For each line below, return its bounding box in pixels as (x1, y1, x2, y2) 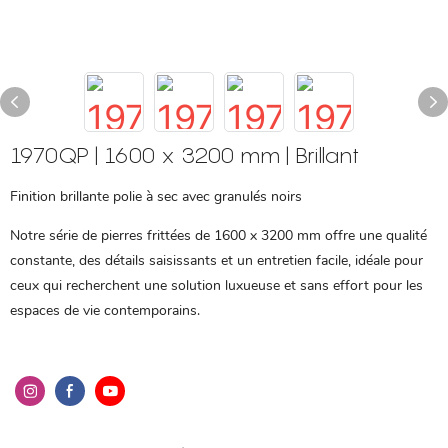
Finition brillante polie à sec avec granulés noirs (10, 187, 302, 206)
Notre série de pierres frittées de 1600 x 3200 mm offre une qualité (10, 226, 427, 245)
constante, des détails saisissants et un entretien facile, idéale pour (10, 251, 423, 270)
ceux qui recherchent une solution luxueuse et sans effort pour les (10, 276, 423, 295)
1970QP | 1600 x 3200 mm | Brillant (10, 142, 359, 168)
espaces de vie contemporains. (10, 301, 200, 320)
